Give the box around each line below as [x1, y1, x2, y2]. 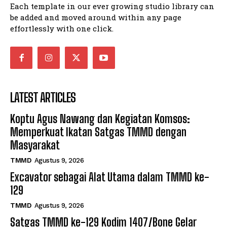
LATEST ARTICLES [10, 90, 75, 105]
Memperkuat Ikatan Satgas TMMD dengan [10, 125, 186, 139]
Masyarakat [10, 138, 60, 153]
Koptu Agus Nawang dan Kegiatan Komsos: [10, 112, 190, 126]
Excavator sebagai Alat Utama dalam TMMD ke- [10, 170, 209, 184]
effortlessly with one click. [10, 23, 113, 33]
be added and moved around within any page [10, 12, 181, 22]
